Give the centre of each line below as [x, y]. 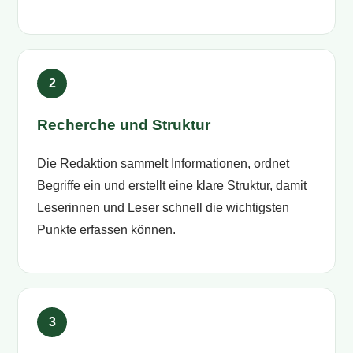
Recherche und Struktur [124, 125]
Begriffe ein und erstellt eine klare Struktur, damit [172, 186]
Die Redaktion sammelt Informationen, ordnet [163, 164]
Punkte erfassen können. [107, 230]
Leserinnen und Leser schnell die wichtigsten [163, 208]
